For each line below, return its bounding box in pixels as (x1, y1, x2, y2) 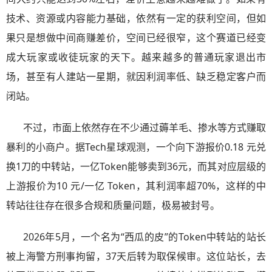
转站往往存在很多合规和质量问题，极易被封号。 (6, 199, 220, 212)
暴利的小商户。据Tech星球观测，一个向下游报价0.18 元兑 (6, 140, 266, 154)
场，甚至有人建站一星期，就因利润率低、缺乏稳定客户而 (6, 70, 266, 83)
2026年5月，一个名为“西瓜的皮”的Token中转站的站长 (23, 230, 266, 243)
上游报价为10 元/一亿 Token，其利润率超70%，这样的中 (6, 179, 266, 192)
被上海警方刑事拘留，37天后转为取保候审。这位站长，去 (6, 250, 266, 263)
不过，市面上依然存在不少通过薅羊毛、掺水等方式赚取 (23, 121, 266, 134)
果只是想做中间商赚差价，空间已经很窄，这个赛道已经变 (6, 31, 266, 44)
